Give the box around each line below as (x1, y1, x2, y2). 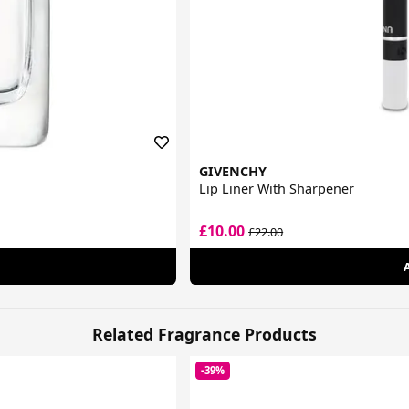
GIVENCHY (199, 163, 267, 181)
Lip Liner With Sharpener (199, 180, 355, 198)
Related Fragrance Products (92, 322, 317, 345)
